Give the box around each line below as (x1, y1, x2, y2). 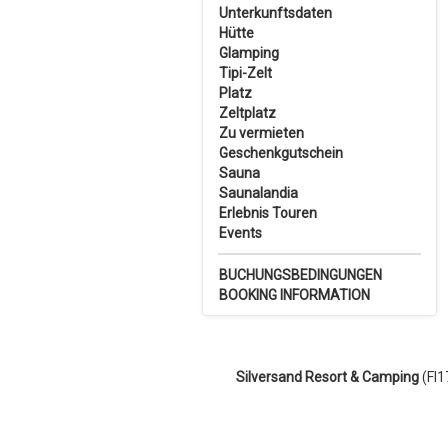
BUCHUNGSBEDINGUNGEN (219, 267, 382, 283)
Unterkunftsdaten (219, 5, 332, 21)
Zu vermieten (219, 125, 304, 141)
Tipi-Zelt (219, 65, 272, 81)
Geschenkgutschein (219, 145, 343, 161)
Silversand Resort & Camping (235, 369, 419, 385)
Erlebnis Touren (219, 205, 317, 221)
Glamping (219, 45, 279, 61)
